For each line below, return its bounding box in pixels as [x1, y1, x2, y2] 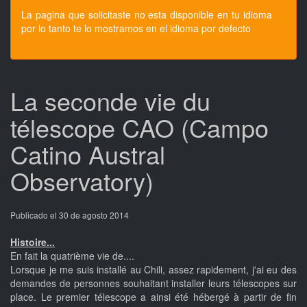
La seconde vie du [10, 83, 210, 118]
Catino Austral [10, 136, 165, 171]
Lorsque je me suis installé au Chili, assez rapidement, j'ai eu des [10, 262, 297, 276]
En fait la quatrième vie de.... [10, 249, 134, 262]
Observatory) [10, 163, 153, 198]
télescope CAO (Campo [10, 110, 269, 145]
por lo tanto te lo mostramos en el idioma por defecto [21, 21, 251, 35]
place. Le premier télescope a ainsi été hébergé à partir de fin [10, 290, 297, 304]
